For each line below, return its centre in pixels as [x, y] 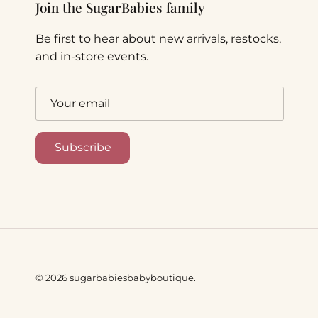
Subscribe [83, 148]
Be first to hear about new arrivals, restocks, [158, 39]
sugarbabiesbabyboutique [132, 277]
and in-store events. [92, 57]
